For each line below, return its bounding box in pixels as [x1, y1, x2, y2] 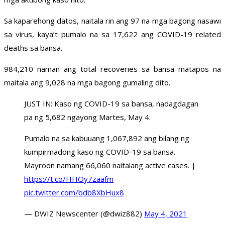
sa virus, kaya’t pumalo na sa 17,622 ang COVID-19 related [4, 29, 221, 40]
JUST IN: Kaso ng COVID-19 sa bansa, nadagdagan [24, 98, 198, 109]
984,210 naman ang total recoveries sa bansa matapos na [4, 64, 221, 74]
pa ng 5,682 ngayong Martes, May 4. [24, 112, 151, 123]
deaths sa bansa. [4, 43, 62, 53]
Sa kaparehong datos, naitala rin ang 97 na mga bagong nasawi [4, 16, 221, 26]
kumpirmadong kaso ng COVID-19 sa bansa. [24, 147, 175, 157]
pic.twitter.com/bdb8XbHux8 [24, 187, 124, 198]
